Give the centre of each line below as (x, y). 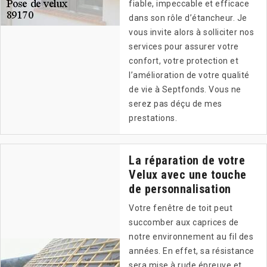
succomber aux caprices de (184, 223)
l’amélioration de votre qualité (189, 75)
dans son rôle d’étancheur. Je (188, 18)
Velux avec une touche (188, 175)
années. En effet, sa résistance (192, 251)
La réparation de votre (187, 161)
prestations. (153, 118)
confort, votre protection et (184, 61)
